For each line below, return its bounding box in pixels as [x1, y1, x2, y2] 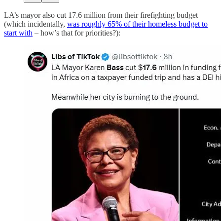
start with [4, 28, 33, 37]
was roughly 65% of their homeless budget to [67, 19, 208, 28]
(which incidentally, [4, 19, 67, 28]
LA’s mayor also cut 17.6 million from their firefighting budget [4, 10, 198, 19]
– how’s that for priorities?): [33, 28, 120, 37]
